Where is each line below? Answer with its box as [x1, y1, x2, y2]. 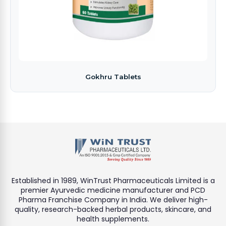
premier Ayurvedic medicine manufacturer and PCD [21, 185, 205, 195]
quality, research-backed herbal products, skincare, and [15, 204, 211, 214]
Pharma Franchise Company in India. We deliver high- [18, 194, 208, 205]
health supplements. [77, 213, 149, 224]
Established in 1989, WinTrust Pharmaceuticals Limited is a [11, 175, 215, 186]
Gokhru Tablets [85, 73, 141, 81]
